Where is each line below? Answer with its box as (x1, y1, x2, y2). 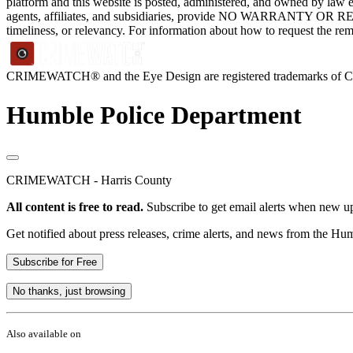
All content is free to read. (6, 200, 143, 214)
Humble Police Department (6, 100, 302, 129)
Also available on (6, 328, 81, 340)
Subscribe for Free (13, 256, 97, 269)
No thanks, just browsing (13, 285, 125, 298)
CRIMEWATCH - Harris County (6, 173, 172, 188)
